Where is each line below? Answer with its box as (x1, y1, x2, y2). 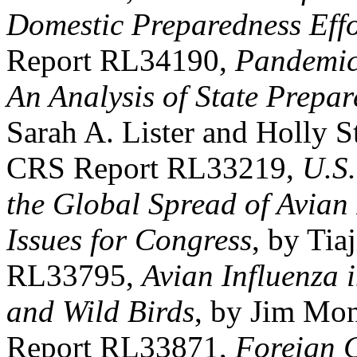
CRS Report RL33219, (6, 151, 302, 185)
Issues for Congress (6, 222, 252, 257)
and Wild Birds (6, 294, 194, 328)
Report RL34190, (6, 43, 235, 77)
